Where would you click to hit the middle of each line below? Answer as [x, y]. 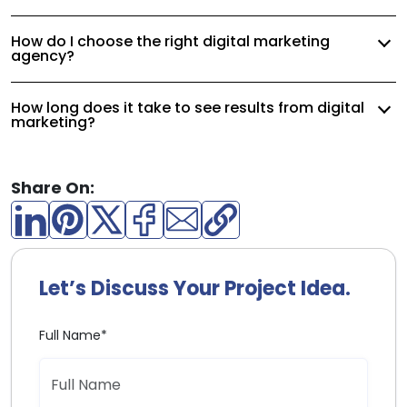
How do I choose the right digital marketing [170, 41]
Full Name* [73, 335]
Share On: [53, 187]
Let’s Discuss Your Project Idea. [195, 288]
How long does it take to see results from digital [188, 107]
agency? [43, 55]
